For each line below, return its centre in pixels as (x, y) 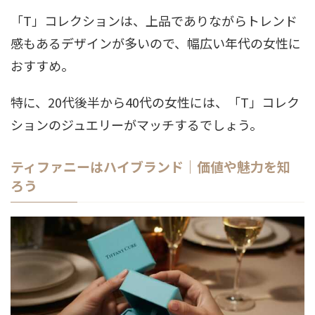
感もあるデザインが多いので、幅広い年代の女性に (156, 43)
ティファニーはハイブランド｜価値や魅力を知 (150, 166)
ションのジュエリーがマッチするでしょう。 (136, 124)
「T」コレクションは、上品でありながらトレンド (154, 20)
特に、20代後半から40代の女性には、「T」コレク (155, 102)
